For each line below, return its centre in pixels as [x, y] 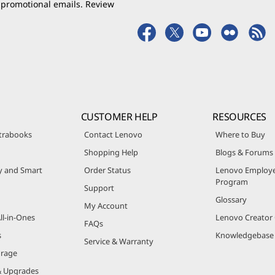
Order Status [107, 170]
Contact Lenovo [113, 134]
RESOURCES [239, 116]
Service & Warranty [118, 241]
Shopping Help [111, 152]
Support [99, 188]
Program [232, 181]
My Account [106, 205]
